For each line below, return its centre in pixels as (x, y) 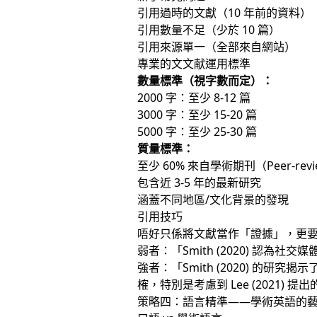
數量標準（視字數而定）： (206, 81)
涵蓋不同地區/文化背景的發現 (213, 200)
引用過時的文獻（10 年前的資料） (225, 13)
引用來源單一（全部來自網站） (217, 47)
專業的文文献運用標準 (194, 64)
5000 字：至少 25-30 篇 (197, 132)
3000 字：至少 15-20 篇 (197, 115)
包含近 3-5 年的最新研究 (200, 183)
